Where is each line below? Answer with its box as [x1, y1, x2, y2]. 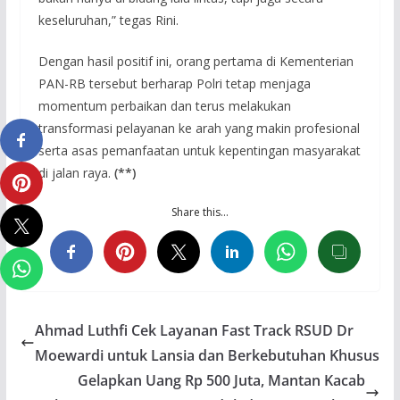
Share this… [171, 204, 229, 220]
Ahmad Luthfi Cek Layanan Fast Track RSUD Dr [34, 320, 354, 340]
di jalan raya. [37, 163, 114, 181]
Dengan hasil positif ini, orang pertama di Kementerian [37, 52, 354, 70]
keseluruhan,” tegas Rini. [37, 11, 179, 29]
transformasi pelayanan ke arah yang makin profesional [37, 119, 360, 137]
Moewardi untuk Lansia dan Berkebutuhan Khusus [34, 345, 379, 365]
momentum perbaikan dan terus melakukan [37, 96, 291, 114]
